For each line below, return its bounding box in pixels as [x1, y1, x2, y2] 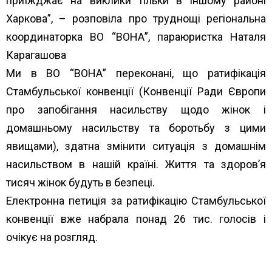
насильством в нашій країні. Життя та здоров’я [6, 157, 266, 171]
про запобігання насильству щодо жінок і [6, 103, 266, 116]
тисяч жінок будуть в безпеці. [6, 175, 155, 189]
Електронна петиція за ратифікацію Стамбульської [6, 194, 266, 207]
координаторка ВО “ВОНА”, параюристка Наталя [6, 30, 266, 43]
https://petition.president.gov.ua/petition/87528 [6, 248, 235, 262]
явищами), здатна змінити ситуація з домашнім [6, 139, 266, 152]
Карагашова [6, 48, 66, 61]
